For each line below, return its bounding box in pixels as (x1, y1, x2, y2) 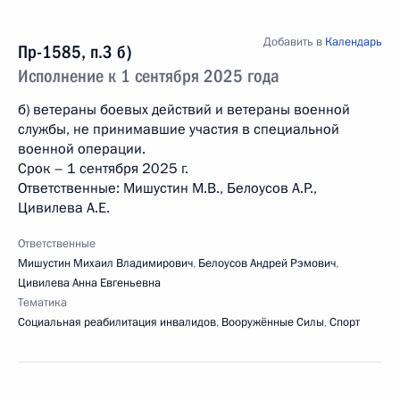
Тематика (18, 295, 67, 311)
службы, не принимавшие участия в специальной (18, 120, 339, 139)
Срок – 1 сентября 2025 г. (18, 159, 188, 179)
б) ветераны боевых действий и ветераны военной (18, 100, 350, 120)
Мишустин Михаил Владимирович (18, 255, 193, 271)
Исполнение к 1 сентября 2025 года (18, 65, 279, 87)
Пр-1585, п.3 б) (18, 41, 132, 62)
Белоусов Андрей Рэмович (198, 255, 336, 271)
